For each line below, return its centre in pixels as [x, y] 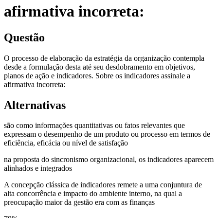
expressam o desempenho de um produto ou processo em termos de [107, 134]
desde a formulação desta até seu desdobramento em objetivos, [100, 67]
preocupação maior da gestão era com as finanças [79, 202]
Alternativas [35, 105]
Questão [24, 37]
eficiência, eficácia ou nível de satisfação [66, 143]
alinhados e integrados [38, 168]
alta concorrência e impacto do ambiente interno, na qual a [93, 194]
